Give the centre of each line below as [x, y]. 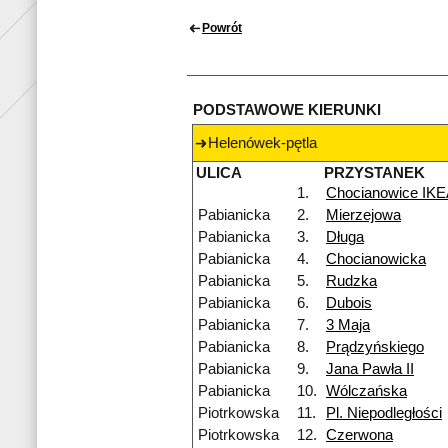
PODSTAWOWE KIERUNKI [287, 110]
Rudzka [351, 281]
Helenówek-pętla [262, 143]
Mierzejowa [363, 215]
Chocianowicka [376, 259]
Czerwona [359, 435]
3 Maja [348, 325]
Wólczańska [366, 391]
